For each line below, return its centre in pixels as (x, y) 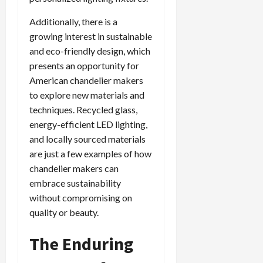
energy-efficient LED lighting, (88, 124)
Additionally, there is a (73, 21)
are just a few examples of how (90, 153)
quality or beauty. (64, 212)
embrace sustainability (75, 183)
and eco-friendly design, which (90, 50)
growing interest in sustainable (91, 36)
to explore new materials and (87, 95)
